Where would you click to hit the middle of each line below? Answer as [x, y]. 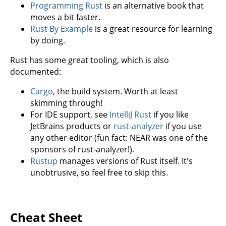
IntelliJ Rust [130, 114]
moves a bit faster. [65, 17]
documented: [36, 71]
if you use [183, 126]
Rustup [44, 161]
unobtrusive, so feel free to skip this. [99, 172]
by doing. [48, 40]
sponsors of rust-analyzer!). [82, 149]
